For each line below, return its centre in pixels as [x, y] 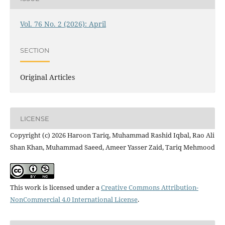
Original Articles [47, 77]
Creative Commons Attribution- [149, 188]
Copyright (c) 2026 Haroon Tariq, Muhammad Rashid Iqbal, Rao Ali [112, 135]
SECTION [35, 50]
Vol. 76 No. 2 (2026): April [63, 24]
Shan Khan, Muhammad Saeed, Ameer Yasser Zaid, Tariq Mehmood [112, 147]
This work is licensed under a [55, 188]
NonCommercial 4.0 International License [74, 200]
